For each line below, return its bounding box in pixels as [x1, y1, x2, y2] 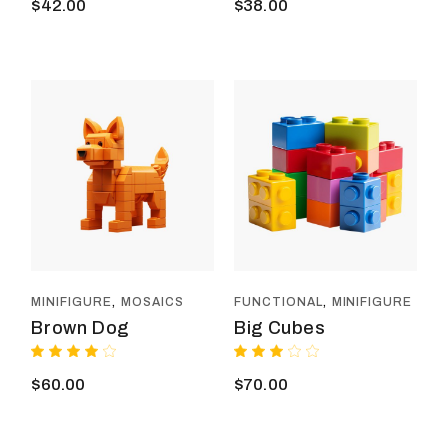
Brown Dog [31, 317, 130, 338]
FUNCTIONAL [233, 295, 323, 310]
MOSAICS [120, 295, 184, 310]
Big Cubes [233, 317, 326, 338]
